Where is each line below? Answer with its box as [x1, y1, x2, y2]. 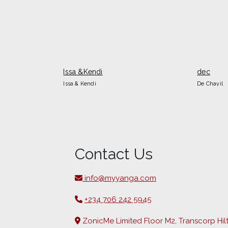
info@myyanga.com [82, 174, 156, 183]
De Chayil [197, 80, 223, 87]
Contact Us [75, 145, 153, 163]
